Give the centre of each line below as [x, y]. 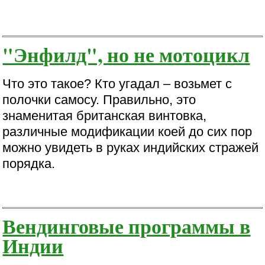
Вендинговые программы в [127, 225]
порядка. [29, 163]
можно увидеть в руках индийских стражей [131, 147]
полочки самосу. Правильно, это [99, 99]
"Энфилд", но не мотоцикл [126, 54]
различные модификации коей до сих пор [127, 131]
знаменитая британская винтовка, [105, 115]
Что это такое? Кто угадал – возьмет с [117, 83]
